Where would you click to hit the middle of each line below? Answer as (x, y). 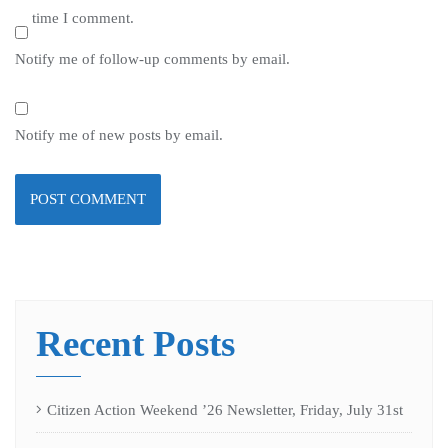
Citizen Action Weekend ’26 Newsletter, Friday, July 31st (225, 409)
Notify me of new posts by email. (119, 134)
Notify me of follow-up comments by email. (152, 58)
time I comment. (82, 17)
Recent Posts (135, 343)
